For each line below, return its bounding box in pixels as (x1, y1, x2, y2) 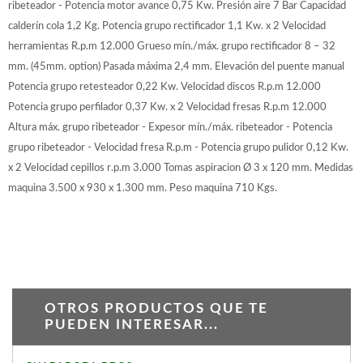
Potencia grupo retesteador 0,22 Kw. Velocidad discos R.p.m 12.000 (8, 81, 321, 92)
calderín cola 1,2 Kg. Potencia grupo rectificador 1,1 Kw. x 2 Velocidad (8, 20, 326, 31)
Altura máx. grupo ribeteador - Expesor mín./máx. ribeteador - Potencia (8, 122, 332, 132)
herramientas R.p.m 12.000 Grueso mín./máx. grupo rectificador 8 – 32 (8, 41, 335, 51)
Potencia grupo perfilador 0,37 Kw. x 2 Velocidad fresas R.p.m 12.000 (8, 101, 327, 112)
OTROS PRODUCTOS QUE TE (45, 301, 268, 315)
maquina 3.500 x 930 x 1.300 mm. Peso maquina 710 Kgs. (8, 182, 277, 193)
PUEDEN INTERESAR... (45, 317, 219, 331)
